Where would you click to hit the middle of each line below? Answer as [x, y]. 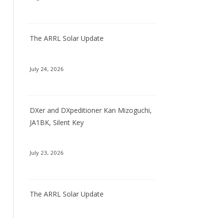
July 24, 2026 [46, 69]
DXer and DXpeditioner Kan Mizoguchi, [91, 110]
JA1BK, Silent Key [56, 122]
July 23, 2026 [46, 152]
